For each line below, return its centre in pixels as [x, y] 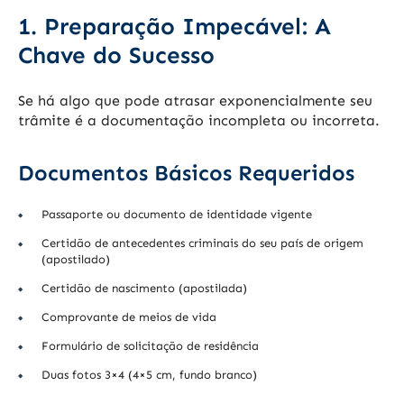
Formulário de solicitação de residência [150, 346]
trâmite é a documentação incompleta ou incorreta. [199, 121]
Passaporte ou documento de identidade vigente [177, 215]
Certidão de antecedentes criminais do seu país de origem [202, 243]
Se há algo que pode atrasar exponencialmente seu [195, 101]
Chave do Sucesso [116, 56]
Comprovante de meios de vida [129, 317]
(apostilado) [76, 260]
